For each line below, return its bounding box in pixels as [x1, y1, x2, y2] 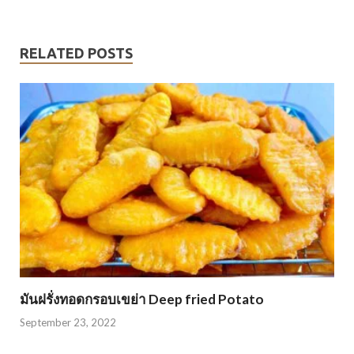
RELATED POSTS [20, 45, 133, 62]
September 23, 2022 [20, 315, 116, 329]
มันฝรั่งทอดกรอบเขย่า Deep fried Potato [20, 291, 264, 308]
